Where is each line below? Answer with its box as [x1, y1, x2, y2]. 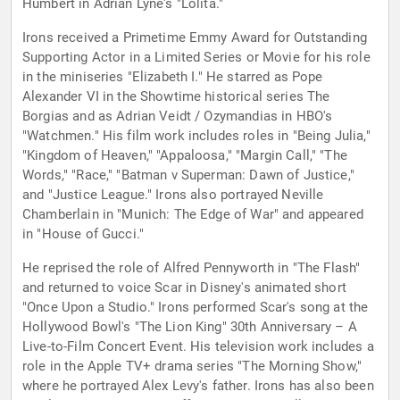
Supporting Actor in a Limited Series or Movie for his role [22, 49, 371, 66]
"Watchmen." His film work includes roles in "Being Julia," [22, 128, 371, 145]
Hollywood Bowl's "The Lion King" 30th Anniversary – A [22, 319, 357, 336]
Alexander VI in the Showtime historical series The [22, 88, 330, 105]
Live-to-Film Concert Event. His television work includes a [22, 338, 374, 355]
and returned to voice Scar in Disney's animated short [22, 279, 346, 296]
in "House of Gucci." [22, 226, 144, 243]
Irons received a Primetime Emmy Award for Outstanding [22, 29, 367, 46]
